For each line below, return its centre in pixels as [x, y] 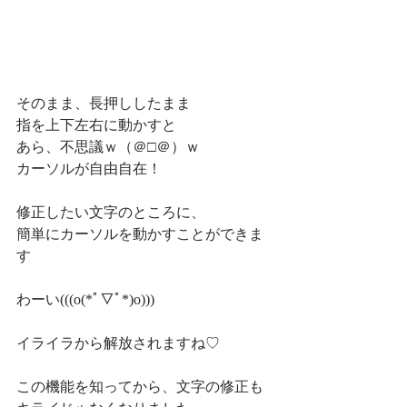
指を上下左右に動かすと [96, 125]
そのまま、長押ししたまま [104, 104]
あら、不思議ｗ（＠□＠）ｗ [108, 147]
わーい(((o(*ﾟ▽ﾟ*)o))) [85, 300]
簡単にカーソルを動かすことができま [140, 234]
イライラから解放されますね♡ [118, 343]
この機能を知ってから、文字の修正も [140, 387]
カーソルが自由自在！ [89, 169]
